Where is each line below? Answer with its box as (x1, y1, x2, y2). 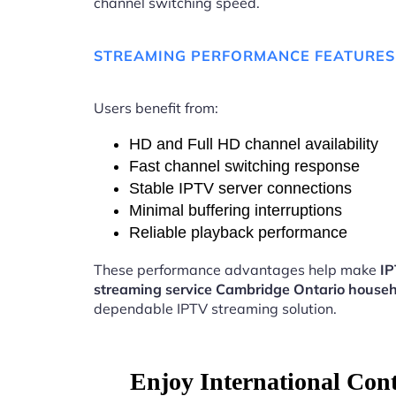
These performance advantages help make (94, 261, 380, 279)
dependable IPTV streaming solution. (94, 300, 337, 318)
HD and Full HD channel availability (129, 135, 378, 154)
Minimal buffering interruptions (129, 202, 342, 220)
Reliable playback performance (129, 224, 347, 242)
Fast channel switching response (129, 157, 360, 176)
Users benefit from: (94, 99, 218, 118)
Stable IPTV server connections (129, 179, 352, 198)
